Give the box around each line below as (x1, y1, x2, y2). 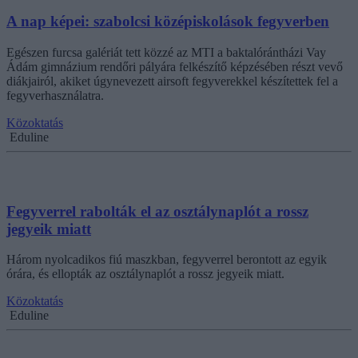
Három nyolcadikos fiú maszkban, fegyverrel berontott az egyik (6, 253, 327, 267)
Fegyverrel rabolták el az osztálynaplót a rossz (6, 202, 308, 220)
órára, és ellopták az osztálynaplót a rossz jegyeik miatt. (6, 267, 284, 281)
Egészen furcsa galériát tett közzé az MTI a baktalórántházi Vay (6, 45, 326, 59)
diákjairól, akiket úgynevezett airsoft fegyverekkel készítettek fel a (6, 74, 338, 88)
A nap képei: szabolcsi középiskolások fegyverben (6, 13, 329, 30)
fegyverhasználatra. (6, 88, 104, 102)
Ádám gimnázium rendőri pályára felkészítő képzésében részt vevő (6, 59, 343, 74)
